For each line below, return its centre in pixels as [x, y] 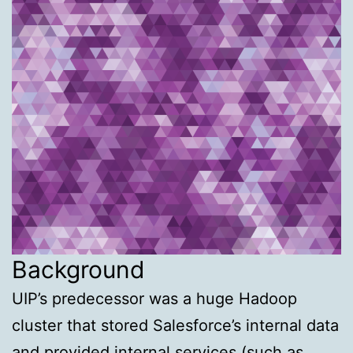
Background [78, 269]
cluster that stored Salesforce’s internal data [175, 325]
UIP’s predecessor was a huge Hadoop [154, 298]
